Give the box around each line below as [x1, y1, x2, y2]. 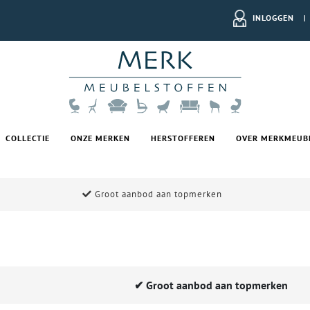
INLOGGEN [253, 11, 294, 23]
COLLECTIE [6, 133, 50, 144]
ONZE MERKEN [71, 133, 130, 144]
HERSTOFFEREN [151, 133, 215, 144]
